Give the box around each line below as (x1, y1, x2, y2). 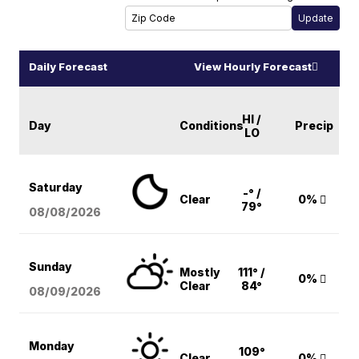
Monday (29, 338, 75, 353)
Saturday (29, 179, 83, 194)
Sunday (29, 259, 73, 273)
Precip (295, 118, 334, 132)
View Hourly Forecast (193, 59, 312, 73)
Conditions (179, 118, 244, 132)
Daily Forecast (29, 59, 108, 73)
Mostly (179, 264, 221, 279)
